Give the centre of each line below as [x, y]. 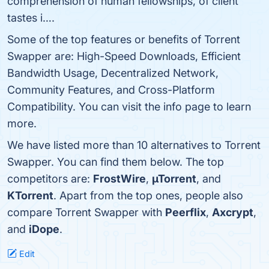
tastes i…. [31, 18]
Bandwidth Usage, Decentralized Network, [113, 73]
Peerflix [186, 212]
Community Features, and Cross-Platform [111, 90]
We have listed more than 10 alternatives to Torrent [134, 145]
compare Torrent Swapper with [86, 212]
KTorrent [30, 195]
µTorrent [174, 179]
